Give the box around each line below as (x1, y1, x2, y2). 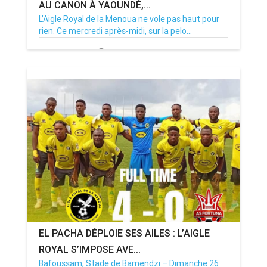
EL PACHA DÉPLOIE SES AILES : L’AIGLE (39, 226, 210, 239)
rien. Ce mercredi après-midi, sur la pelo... (39, 25, 192, 36)
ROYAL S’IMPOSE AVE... (39, 243, 141, 255)
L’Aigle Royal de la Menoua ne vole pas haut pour (39, 13, 219, 24)
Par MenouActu (108, 48, 167, 59)
